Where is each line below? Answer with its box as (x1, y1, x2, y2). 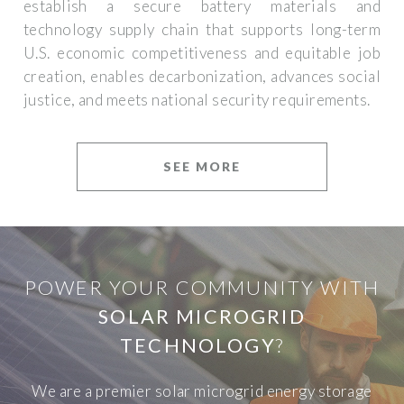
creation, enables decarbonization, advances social (23, 66, 381, 86)
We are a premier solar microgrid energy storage (32, 381, 372, 401)
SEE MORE (162, 159, 241, 175)
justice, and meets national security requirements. (23, 89, 371, 109)
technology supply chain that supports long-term (23, 19, 381, 39)
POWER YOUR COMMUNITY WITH (23, 276, 381, 300)
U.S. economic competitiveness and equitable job (23, 42, 381, 62)
